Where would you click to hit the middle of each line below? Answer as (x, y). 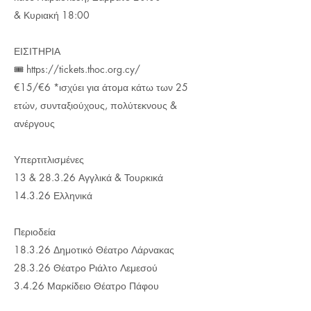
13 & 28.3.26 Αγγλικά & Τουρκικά (89, 177)
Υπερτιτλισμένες (49, 159)
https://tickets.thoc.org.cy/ (83, 69)
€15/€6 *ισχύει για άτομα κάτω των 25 (101, 87)
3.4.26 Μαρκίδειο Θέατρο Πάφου (86, 286)
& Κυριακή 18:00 (52, 15)
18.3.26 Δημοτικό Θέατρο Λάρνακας (94, 250)
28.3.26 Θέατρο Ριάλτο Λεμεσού (86, 268)
